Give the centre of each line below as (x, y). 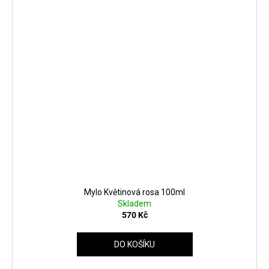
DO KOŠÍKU (134, 244)
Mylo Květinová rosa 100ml (134, 192)
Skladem (134, 203)
